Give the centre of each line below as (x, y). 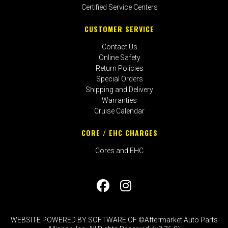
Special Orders (119, 79)
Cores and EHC (120, 150)
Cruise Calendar (120, 111)
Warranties (120, 100)
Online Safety (119, 57)
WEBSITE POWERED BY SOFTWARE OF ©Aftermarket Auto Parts (114, 220)
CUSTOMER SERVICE (120, 29)
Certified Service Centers (119, 7)
